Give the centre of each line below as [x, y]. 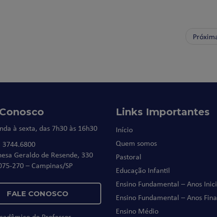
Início [124, 129]
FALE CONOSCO [38, 194]
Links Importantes [163, 112]
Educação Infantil [143, 170]
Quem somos [136, 143]
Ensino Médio [137, 211]
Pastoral [129, 156]
